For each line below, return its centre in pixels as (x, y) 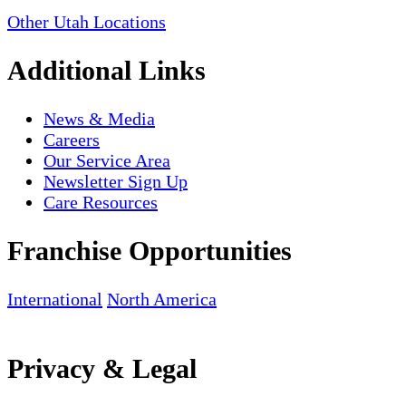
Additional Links (106, 71)
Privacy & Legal (102, 368)
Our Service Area (107, 161)
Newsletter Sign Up (116, 182)
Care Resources (101, 203)
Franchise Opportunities (150, 251)
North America (162, 300)
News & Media (99, 119)
